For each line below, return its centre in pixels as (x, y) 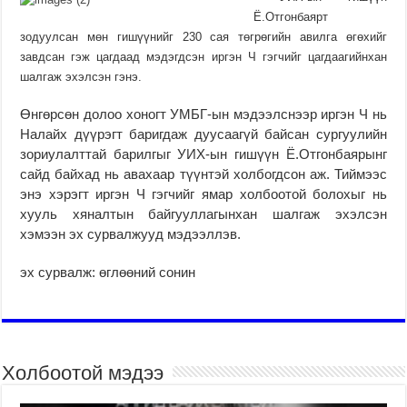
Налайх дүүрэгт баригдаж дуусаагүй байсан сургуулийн (203, 134)
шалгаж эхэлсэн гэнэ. (81, 76)
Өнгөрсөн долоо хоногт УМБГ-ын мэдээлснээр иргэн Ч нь (203, 114)
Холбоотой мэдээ (83, 372)
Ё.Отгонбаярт (291, 16)
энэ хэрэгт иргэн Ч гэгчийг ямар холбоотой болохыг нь (203, 194)
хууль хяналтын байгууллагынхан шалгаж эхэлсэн (203, 213)
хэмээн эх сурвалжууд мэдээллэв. (131, 233)
